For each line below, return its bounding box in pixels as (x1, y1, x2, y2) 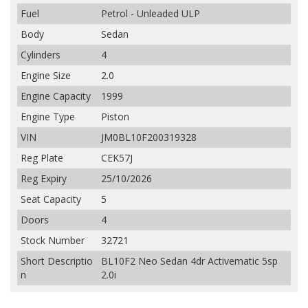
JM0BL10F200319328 (101, 131, 197, 144)
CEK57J (101, 151, 133, 165)
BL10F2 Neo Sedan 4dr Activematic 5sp (101, 254, 278, 268)
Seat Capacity (21, 192, 81, 206)
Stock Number (21, 234, 85, 247)
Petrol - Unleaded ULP (101, 7, 200, 21)
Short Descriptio (21, 254, 93, 268)
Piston (101, 110, 129, 124)
